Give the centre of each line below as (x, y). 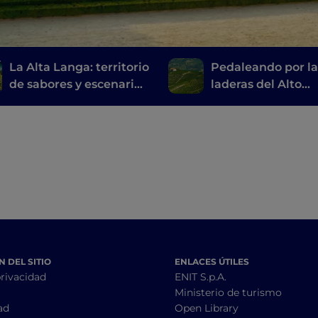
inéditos (33, 102)
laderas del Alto (257, 84)
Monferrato (244, 102)
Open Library (207, 308)
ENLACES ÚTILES (212, 262)
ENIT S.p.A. (201, 277)
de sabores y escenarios (78, 84)
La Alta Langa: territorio (79, 67)
